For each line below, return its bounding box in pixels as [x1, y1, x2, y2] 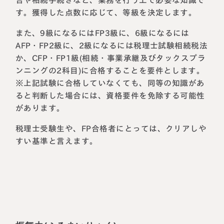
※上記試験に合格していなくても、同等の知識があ [15, 78, 205, 87]
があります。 [15, 103, 65, 112]
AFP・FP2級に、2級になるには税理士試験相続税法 [15, 41, 208, 50]
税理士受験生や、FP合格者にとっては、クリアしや [15, 124, 207, 133]
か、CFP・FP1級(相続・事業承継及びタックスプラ [15, 53, 206, 62]
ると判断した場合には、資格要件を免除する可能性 [15, 91, 205, 100]
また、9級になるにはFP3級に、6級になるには [15, 28, 190, 37]
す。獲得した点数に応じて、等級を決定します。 [15, 8, 197, 17]
